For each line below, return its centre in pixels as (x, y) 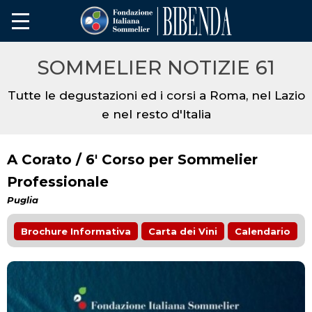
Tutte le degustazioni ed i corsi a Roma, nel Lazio (156, 95)
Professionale (58, 182)
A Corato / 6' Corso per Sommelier (132, 159)
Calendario (263, 231)
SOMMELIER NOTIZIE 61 (156, 68)
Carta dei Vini (183, 231)
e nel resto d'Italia (156, 114)
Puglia (23, 200)
